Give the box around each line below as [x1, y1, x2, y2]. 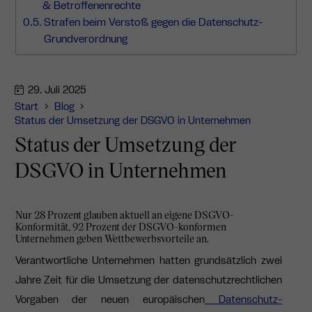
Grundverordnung [43, 31, 127, 47]
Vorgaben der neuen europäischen [15, 292, 205, 307]
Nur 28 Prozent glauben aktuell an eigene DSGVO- [15, 208, 234, 222]
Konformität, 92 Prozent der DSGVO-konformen [15, 220, 226, 234]
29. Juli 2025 [28, 83, 87, 97]
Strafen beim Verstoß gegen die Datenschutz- [43, 15, 263, 30]
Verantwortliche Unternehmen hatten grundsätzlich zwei [15, 253, 282, 268]
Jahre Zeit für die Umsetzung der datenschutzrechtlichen [15, 273, 282, 288]
